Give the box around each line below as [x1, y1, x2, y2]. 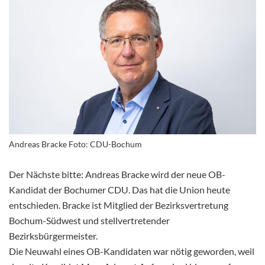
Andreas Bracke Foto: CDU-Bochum [9, 139, 142, 150]
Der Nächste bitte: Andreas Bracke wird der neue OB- [9, 169, 225, 180]
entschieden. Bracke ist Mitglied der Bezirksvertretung [9, 199, 228, 211]
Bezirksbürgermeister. [9, 230, 98, 242]
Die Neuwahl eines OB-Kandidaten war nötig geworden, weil [9, 245, 254, 257]
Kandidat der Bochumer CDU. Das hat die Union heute [9, 184, 230, 196]
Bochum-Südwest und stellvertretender [9, 215, 170, 227]
